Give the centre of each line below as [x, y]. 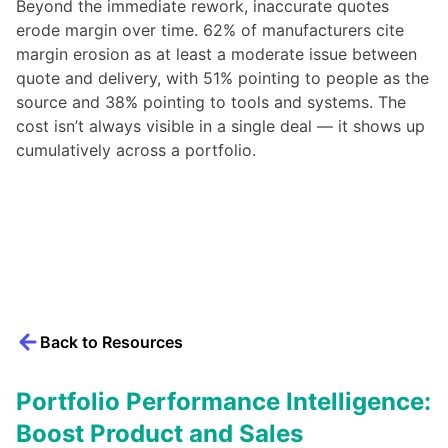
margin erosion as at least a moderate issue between [216, 53]
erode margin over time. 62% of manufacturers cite [210, 29]
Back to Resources [111, 341]
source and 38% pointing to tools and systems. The [211, 101]
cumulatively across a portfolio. [136, 149]
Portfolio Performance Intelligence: [223, 401]
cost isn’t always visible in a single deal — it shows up [220, 125]
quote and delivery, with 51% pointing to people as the [222, 77]
